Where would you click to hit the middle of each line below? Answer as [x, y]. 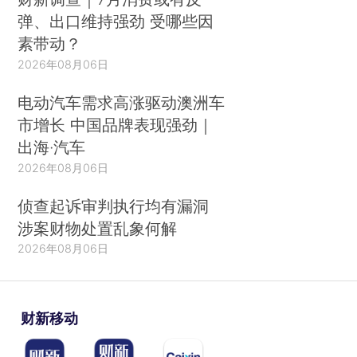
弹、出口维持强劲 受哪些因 [116, 21]
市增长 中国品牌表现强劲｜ [116, 124]
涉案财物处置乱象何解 [98, 228]
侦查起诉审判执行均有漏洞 [114, 206]
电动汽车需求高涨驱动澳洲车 [122, 102]
